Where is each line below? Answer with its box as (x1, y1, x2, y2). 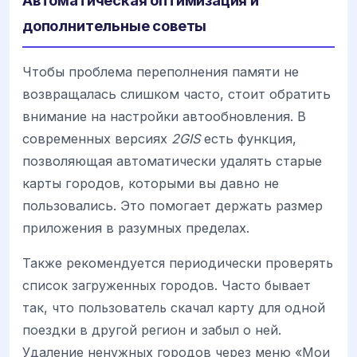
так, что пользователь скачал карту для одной (22, 300, 325, 316)
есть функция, (200, 130, 296, 147)
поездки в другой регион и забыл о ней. (22, 322, 281, 339)
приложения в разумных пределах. (22, 219, 249, 236)
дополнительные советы (22, 16, 207, 34)
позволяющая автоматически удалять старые (22, 152, 322, 169)
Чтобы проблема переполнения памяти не (22, 63, 299, 80)
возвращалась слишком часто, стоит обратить (22, 85, 331, 102)
